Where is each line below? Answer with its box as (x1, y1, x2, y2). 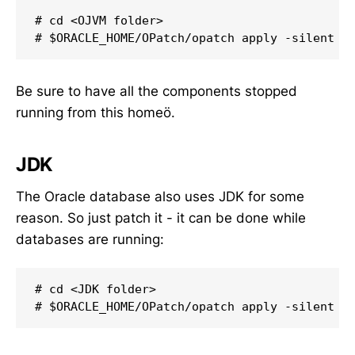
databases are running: (16, 231, 164, 247)
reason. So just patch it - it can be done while (16, 209, 306, 226)
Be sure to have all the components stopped (16, 82, 297, 99)
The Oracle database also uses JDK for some (16, 188, 304, 204)
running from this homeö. (16, 104, 175, 120)
